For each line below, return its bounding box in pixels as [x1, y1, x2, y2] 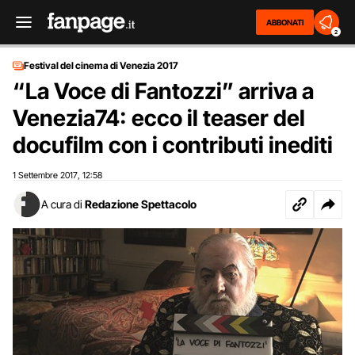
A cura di [41, 197, 82, 211]
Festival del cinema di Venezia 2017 [24, 59, 178, 71]
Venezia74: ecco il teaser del [13, 105, 305, 132]
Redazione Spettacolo [85, 197, 197, 211]
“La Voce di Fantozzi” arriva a [13, 78, 314, 105]
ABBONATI [266, 17, 303, 27]
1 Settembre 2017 [13, 170, 78, 181]
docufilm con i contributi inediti [13, 132, 333, 158]
